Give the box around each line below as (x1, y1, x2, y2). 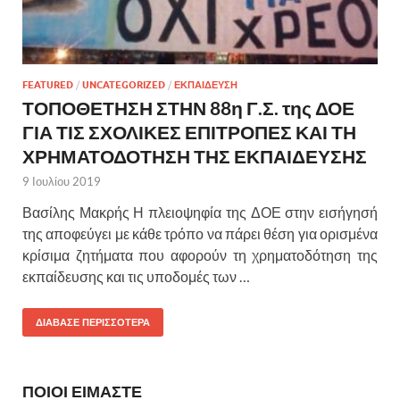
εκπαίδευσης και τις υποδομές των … (22, 267, 250, 285)
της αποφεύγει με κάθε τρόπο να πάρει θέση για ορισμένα (22, 224, 378, 242)
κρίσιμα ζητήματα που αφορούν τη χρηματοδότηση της (22, 246, 378, 263)
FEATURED (22, 78, 73, 91)
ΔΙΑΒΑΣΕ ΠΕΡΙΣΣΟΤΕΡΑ (36, 315, 150, 329)
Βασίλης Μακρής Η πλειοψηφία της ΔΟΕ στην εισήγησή (22, 203, 378, 221)
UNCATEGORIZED (82, 78, 165, 91)
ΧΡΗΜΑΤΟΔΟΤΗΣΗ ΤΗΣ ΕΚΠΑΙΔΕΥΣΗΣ (22, 144, 367, 167)
